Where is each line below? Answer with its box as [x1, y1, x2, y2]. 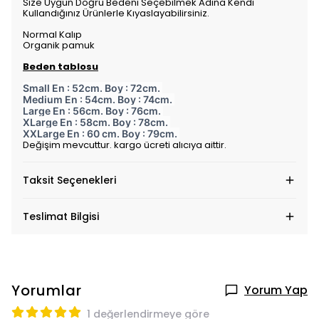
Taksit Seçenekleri [23, 173, 116, 187]
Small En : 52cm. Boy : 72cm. [23, 82, 162, 94]
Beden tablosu [23, 60, 98, 73]
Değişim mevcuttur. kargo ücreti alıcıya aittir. [23, 138, 226, 152]
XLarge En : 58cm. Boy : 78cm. [23, 116, 170, 128]
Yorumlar [11, 281, 82, 300]
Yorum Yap [244, 282, 308, 298]
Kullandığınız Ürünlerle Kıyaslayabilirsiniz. [23, 6, 209, 20]
